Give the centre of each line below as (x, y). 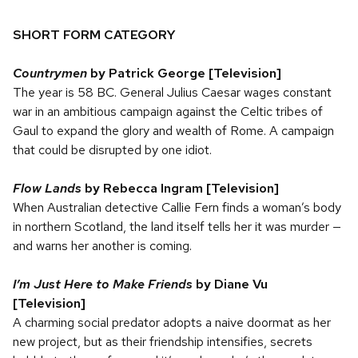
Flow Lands (47, 188)
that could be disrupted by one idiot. (112, 150)
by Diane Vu (230, 284)
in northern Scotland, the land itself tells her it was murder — (177, 227)
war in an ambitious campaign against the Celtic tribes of (168, 111)
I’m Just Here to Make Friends (103, 284)
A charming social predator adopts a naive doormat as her (172, 322)
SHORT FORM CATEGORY (96, 35)
